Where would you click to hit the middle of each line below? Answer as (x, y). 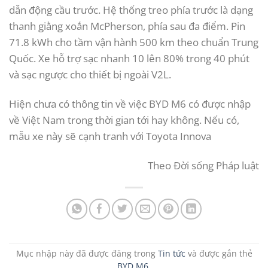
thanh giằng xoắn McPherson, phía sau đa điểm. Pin (127, 26)
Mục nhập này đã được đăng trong (87, 253)
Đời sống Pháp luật (216, 165)
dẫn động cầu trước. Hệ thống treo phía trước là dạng (131, 10)
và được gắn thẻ (219, 253)
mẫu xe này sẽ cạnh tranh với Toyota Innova (110, 136)
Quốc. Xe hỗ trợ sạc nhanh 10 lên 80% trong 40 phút (129, 58)
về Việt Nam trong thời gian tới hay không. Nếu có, (124, 120)
